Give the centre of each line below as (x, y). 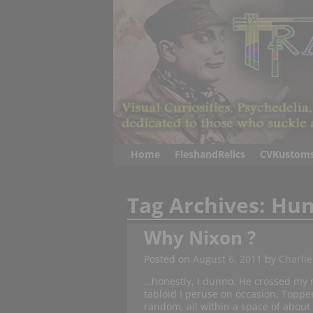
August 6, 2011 (227, 259)
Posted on (168, 259)
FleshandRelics (210, 154)
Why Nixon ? (199, 238)
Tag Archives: (199, 205)
